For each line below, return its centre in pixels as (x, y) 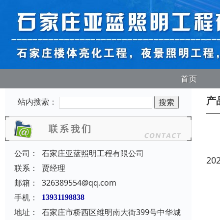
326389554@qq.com (79, 183)
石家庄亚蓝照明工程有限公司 (93, 153)
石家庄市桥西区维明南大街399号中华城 (111, 212)
